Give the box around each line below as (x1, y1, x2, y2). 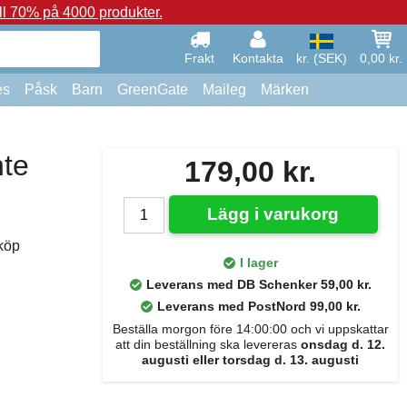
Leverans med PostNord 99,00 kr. (156, 299, 361, 313)
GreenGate (117, 82, 188, 97)
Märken (261, 82, 309, 97)
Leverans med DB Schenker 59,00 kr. (145, 277, 372, 292)
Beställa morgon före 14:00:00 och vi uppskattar (112, 322, 389, 336)
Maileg (203, 82, 246, 97)
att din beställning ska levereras (115, 337, 301, 352)
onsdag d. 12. (301, 337, 385, 352)
